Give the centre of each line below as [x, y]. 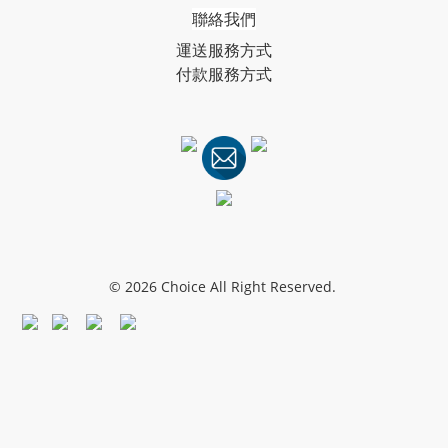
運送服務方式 [224, 50]
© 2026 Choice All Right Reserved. [224, 286]
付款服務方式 [224, 74]
